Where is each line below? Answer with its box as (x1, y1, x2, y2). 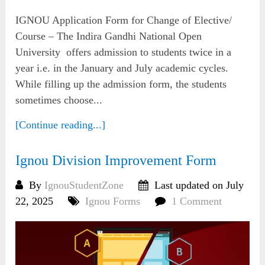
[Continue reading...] (15, 118, 106, 131)
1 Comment (172, 195, 222, 207)
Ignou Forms (85, 195, 141, 207)
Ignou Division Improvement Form (15, 152, 217, 168)
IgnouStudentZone (44, 179, 124, 191)
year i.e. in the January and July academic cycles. (15, 62, 229, 74)
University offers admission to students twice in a (15, 46, 232, 58)
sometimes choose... (15, 93, 103, 106)
